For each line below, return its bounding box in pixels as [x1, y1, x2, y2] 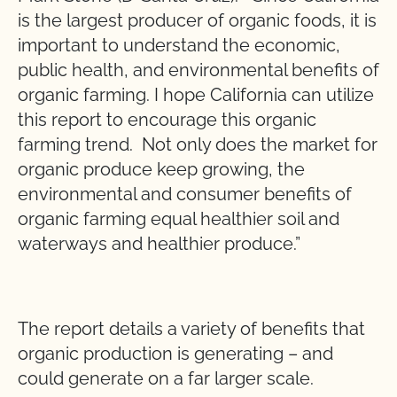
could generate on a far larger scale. [18, 368, 314, 389]
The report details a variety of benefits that [18, 318, 365, 339]
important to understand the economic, [18, 35, 340, 56]
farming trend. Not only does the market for [18, 134, 378, 155]
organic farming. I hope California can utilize [18, 84, 374, 105]
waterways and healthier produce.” [18, 233, 300, 254]
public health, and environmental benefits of [18, 59, 379, 81]
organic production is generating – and [18, 343, 333, 364]
